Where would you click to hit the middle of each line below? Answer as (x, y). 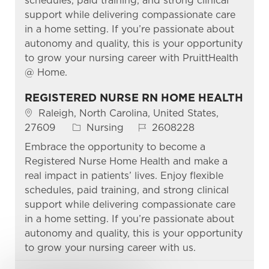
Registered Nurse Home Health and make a (126, 161)
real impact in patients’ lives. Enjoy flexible (124, 175)
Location (44, 112)
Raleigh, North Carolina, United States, (128, 113)
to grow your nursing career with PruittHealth (131, 58)
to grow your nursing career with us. (110, 247)
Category (93, 127)
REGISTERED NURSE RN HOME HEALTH (134, 97)
